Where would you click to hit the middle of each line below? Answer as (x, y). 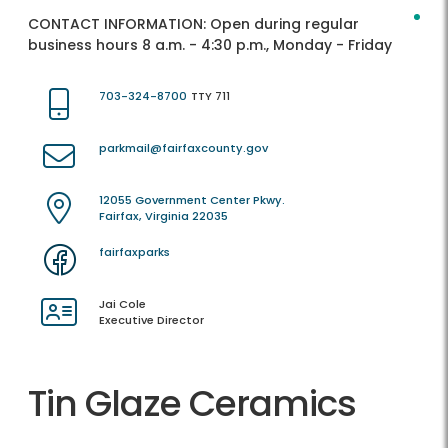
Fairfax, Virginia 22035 (163, 216)
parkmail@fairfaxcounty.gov (183, 148)
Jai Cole (122, 304)
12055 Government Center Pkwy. (192, 200)
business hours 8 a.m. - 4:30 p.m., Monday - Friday (210, 45)
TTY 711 (210, 96)
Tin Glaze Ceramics (192, 404)
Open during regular (284, 24)
